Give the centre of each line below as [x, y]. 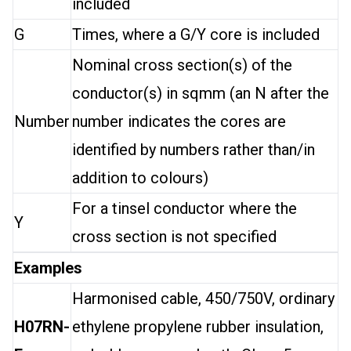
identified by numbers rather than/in [194, 150]
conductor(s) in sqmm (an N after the [201, 93]
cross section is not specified [174, 237]
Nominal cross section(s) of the [182, 65]
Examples [48, 268]
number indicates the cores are [179, 121]
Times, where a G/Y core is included [196, 34]
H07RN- [42, 327]
